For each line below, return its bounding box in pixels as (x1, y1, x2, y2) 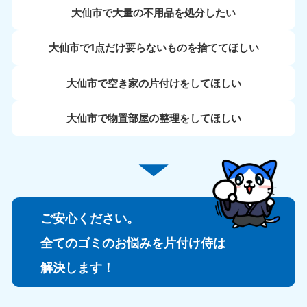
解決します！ (40, 259, 114, 275)
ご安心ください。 (40, 210, 139, 225)
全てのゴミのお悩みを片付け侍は (40, 234, 225, 250)
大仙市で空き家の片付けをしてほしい (66, 76, 241, 90)
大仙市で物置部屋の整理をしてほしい (66, 112, 241, 125)
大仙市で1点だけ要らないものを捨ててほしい (48, 41, 259, 55)
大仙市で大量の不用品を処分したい (71, 5, 236, 19)
